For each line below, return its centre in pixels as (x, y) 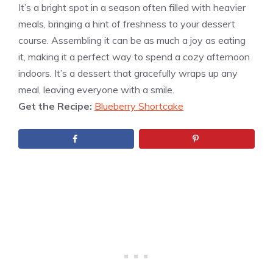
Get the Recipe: (56, 106)
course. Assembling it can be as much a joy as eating (132, 40)
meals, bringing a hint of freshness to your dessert (127, 23)
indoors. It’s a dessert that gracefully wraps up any (128, 73)
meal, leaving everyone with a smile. (96, 89)
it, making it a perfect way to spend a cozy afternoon (134, 56)
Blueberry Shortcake (139, 106)
